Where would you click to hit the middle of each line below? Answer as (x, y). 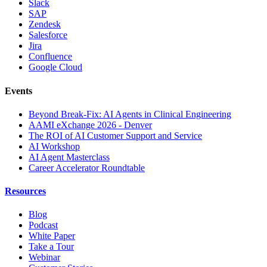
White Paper (52, 236)
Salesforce (48, 35)
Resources (25, 191)
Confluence (50, 57)
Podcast (43, 225)
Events (18, 91)
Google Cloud (55, 67)
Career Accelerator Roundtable (87, 167)
